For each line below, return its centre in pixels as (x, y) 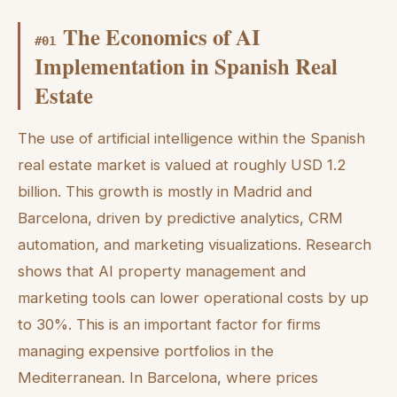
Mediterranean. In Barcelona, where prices (168, 378)
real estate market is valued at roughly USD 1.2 (182, 165)
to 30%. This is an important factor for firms (169, 325)
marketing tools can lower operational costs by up (193, 298)
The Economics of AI (162, 37)
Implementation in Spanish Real (186, 66)
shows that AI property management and (162, 272)
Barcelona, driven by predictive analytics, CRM (180, 218)
